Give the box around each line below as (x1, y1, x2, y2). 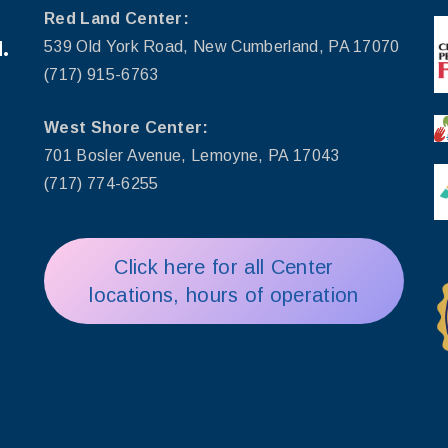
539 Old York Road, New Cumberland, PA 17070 (44, 37, 400, 55)
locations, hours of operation (89, 283, 359, 306)
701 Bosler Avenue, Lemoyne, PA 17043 (44, 146, 340, 164)
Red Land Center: (44, 9, 194, 27)
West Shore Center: (44, 118, 209, 136)
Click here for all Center (114, 255, 334, 278)
